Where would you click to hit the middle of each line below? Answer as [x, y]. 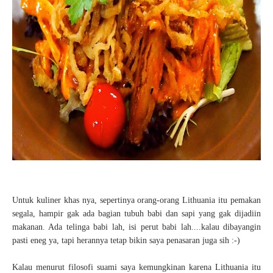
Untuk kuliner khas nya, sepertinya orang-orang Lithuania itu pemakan [136, 200]
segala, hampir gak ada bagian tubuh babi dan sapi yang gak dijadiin [136, 214]
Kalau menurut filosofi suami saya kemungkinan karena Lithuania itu [136, 267]
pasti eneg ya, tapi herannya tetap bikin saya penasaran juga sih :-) [127, 240]
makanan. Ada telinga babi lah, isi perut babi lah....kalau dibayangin [136, 227]
